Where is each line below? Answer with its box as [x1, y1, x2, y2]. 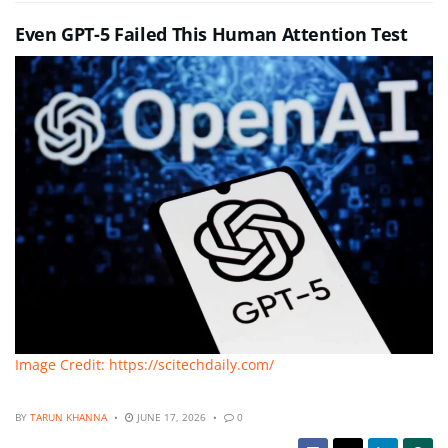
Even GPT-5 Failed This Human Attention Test [15, 21, 408, 46]
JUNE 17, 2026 [134, 409, 206, 424]
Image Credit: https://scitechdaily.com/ [15, 355, 274, 375]
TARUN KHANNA [30, 409, 107, 424]
